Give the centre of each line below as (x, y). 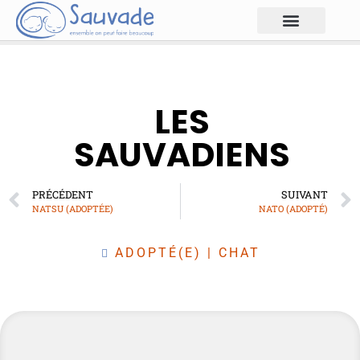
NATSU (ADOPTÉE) (73, 209)
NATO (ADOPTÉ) (293, 209)
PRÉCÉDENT (63, 194)
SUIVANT (305, 194)
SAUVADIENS (182, 155)
